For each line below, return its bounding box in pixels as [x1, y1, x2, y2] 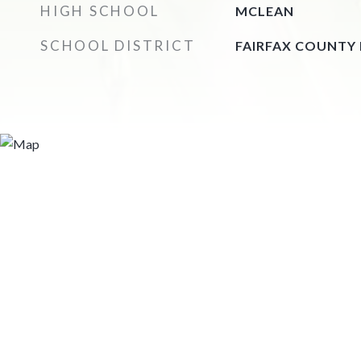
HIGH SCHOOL [40, 2, 160, 19]
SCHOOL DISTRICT [40, 37, 196, 54]
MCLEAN [234, 3, 294, 19]
